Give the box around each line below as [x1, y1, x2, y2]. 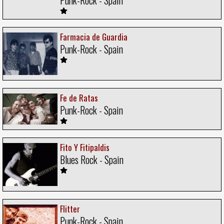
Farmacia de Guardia [60, 30, 127, 43]
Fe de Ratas [60, 91, 98, 104]
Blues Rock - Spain [60, 151, 123, 167]
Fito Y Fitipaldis [60, 140, 109, 153]
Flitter [60, 202, 80, 215]
